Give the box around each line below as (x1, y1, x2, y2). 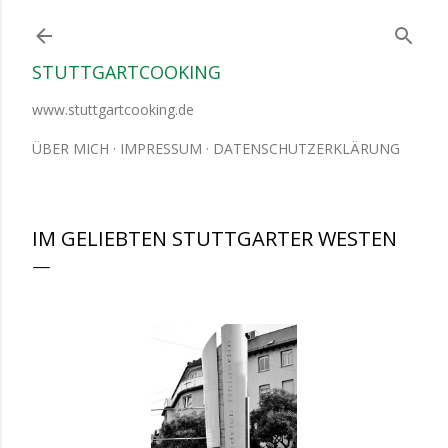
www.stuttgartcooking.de (32, 100, 194, 119)
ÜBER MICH (32, 139, 109, 158)
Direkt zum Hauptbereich (122, 12, 326, 38)
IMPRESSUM (120, 139, 202, 158)
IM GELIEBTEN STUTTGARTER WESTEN (32, 225, 397, 252)
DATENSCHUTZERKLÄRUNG (213, 139, 400, 158)
